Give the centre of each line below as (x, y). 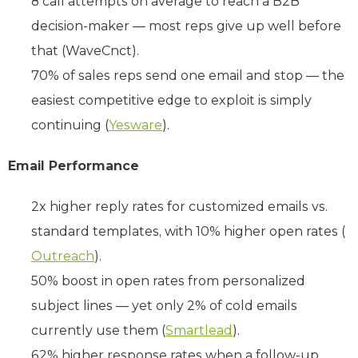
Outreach (63, 256)
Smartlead (199, 330)
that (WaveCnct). (85, 50)
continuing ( (70, 125)
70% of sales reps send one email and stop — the (188, 75)
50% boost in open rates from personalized (168, 280)
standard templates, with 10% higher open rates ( (188, 231)
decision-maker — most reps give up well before (186, 26)
